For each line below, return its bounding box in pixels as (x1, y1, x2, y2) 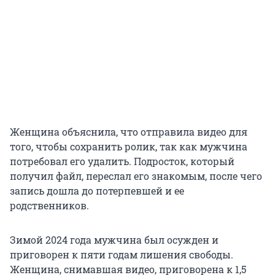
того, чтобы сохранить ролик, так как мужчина (10, 139, 247, 153)
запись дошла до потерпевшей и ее (10, 184, 184, 197)
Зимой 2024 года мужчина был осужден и (10, 233, 219, 246)
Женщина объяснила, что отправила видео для (10, 125, 247, 138)
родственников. (10, 198, 89, 212)
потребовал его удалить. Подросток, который (10, 154, 234, 168)
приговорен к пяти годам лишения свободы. (10, 247, 233, 261)
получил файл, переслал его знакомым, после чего (10, 169, 262, 182)
